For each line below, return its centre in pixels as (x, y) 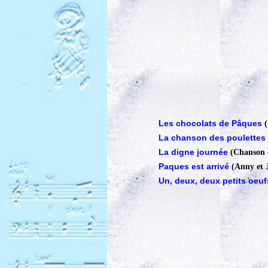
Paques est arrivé (194, 166)
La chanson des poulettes (212, 138)
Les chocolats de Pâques (211, 123)
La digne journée (194, 152)
